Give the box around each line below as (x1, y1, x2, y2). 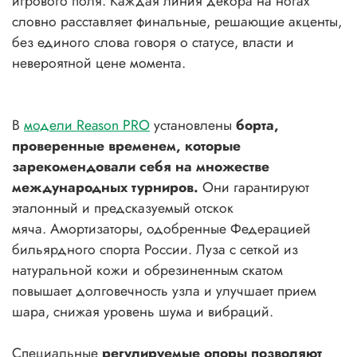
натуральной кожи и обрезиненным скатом (12, 259, 283, 280)
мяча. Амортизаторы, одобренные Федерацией (12, 218, 311, 239)
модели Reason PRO (24, 114, 150, 135)
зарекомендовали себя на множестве (12, 155, 269, 177)
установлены (150, 114, 236, 135)
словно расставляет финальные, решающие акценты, (12, 10, 342, 32)
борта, (236, 114, 279, 135)
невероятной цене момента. (12, 52, 194, 73)
